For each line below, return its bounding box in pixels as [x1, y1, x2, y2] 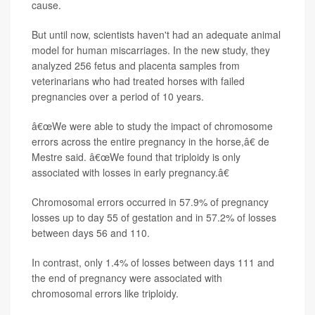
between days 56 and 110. [32, 226, 150, 240]
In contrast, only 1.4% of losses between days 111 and [32, 255, 274, 269]
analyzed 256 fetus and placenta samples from [32, 58, 240, 72]
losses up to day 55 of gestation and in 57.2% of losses [32, 210, 276, 224]
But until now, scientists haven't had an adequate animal [32, 27, 281, 41]
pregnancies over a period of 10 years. [32, 89, 204, 103]
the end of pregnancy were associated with [32, 271, 222, 285]
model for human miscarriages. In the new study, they [32, 43, 270, 57]
